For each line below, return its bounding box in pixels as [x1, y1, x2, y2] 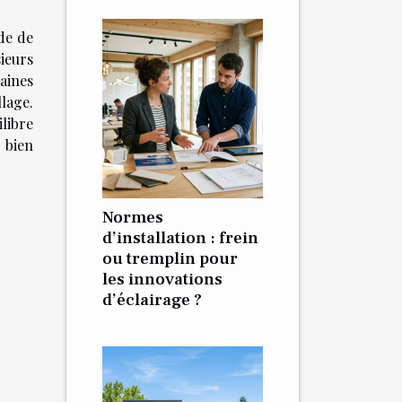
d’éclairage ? [102, 289, 202, 310]
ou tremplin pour [102, 248, 238, 269]
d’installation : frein [102, 227, 258, 249]
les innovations [102, 268, 223, 290]
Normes [102, 206, 163, 228]
